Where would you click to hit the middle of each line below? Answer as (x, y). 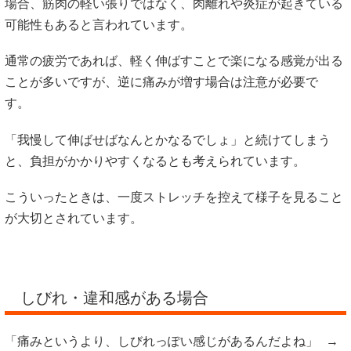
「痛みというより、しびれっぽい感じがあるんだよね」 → (172, 341)
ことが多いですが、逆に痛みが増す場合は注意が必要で (161, 82)
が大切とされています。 (74, 218)
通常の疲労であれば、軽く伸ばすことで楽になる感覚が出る (174, 61)
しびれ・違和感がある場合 (114, 298)
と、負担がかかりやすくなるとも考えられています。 (155, 161)
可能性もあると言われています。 (99, 25)
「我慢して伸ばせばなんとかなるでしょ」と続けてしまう (168, 139)
